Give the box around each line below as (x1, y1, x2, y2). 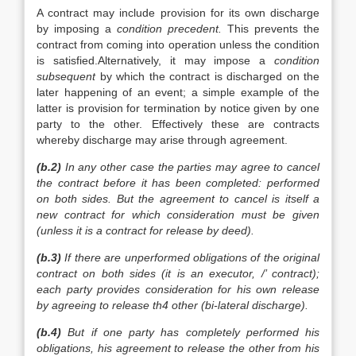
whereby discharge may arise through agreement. (37, 133, 288, 146)
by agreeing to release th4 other (37, 299, 201, 311)
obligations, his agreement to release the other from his (37, 342, 319, 354)
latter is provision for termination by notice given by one (37, 102, 319, 114)
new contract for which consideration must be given (37, 208, 319, 221)
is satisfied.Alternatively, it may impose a (37, 54, 274, 67)
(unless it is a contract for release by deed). (37, 224, 254, 237)
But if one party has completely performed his (61, 326, 319, 339)
